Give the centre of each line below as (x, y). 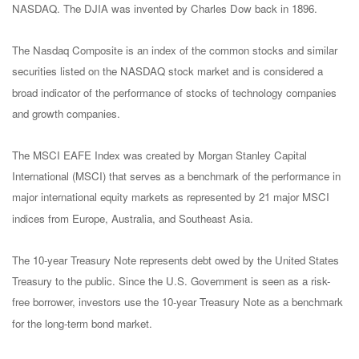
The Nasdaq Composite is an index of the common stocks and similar (175, 50)
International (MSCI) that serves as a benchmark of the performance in (176, 176)
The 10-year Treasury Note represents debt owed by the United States (175, 260)
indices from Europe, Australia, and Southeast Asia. (133, 218)
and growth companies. (66, 113)
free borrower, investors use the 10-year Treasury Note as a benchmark (177, 302)
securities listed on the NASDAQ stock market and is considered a (167, 71)
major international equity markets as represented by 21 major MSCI (171, 197)
